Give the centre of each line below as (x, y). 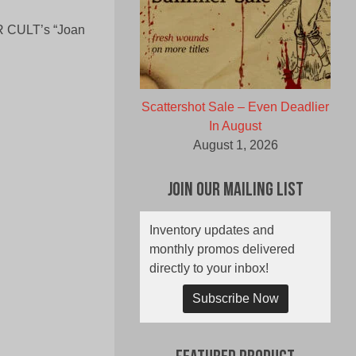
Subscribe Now (235, 299)
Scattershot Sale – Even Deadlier (235, 107)
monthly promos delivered (222, 250)
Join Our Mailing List (235, 191)
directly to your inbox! (209, 269)
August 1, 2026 (235, 145)
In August (235, 126)
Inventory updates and (212, 230)
